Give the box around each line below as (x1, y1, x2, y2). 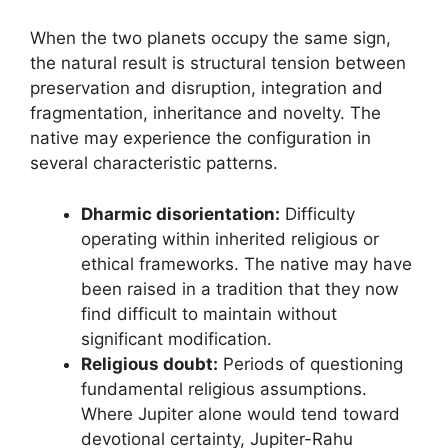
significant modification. (81, 328, 272, 349)
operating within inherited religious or (81, 228, 379, 249)
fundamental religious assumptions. (81, 378, 367, 399)
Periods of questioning (218, 353, 403, 374)
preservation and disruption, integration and (30, 78, 383, 98)
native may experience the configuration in (30, 128, 371, 148)
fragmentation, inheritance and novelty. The (30, 103, 381, 123)
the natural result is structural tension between (30, 53, 406, 73)
